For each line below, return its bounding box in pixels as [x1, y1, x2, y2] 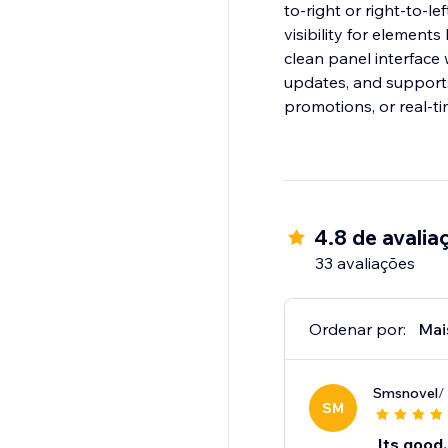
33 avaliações [314, 253, 415, 274]
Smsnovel [372, 384, 438, 403]
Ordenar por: [308, 319, 406, 340]
